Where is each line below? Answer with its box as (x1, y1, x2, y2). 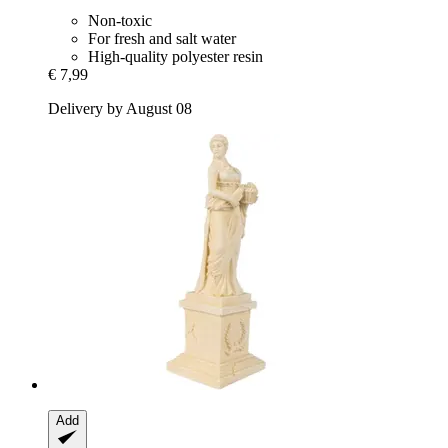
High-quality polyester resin (88, 48, 263, 66)
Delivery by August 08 (48, 100, 192, 118)
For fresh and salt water (88, 30, 236, 48)
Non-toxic (88, 12, 152, 30)
